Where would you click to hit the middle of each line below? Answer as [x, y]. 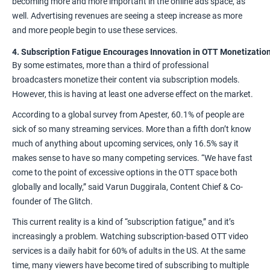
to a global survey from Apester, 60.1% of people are [148, 115]
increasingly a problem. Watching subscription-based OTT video [130, 237]
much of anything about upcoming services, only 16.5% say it [125, 144]
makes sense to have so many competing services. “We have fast [132, 158]
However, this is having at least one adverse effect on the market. [133, 94]
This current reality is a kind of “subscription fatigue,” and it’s [123, 222]
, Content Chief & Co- [205, 187]
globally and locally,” [49, 187]
